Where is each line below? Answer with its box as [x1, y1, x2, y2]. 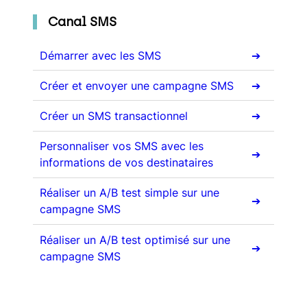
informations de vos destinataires [39, 156, 213, 170]
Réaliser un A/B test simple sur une [39, 186, 219, 200]
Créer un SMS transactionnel [39, 109, 188, 123]
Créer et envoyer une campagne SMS [39, 78, 234, 93]
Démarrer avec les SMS [39, 48, 161, 62]
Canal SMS [48, 14, 116, 30]
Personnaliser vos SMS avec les [39, 139, 204, 153]
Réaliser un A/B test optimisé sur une [39, 232, 230, 247]
